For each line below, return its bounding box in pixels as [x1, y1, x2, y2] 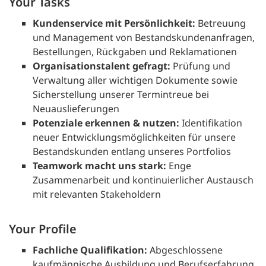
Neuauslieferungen [33, 102, 119, 116]
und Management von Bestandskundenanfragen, [33, 31, 255, 45]
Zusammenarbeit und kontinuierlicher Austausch [33, 173, 254, 187]
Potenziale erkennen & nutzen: [33, 116, 182, 130]
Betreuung [195, 17, 246, 30]
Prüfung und [170, 59, 230, 73]
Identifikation [182, 116, 242, 130]
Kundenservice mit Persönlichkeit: [33, 17, 195, 30]
